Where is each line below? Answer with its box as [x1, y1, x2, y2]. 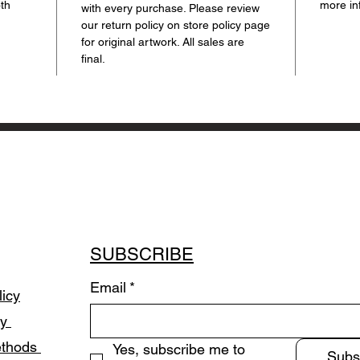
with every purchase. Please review [81, 2, 260, 15]
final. [81, 52, 105, 66]
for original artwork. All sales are [81, 35, 244, 49]
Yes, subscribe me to [112, 341, 245, 358]
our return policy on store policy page [81, 18, 270, 32]
